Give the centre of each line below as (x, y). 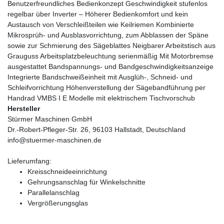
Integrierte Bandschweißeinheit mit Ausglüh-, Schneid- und (100, 77)
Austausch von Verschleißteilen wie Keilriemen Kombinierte (101, 25)
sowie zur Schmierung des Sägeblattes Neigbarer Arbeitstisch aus (111, 46)
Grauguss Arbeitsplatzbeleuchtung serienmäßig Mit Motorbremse (110, 56)
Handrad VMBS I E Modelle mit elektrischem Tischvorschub (101, 98)
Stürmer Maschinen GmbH (50, 119)
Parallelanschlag (53, 193)
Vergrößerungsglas (58, 203)
